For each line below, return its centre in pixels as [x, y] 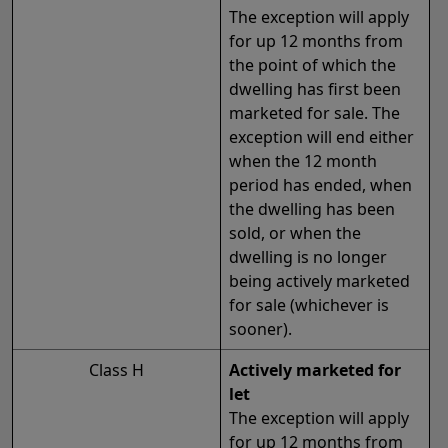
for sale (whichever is [309, 305]
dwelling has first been [315, 89]
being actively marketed [319, 281]
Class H [116, 370]
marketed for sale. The [314, 113]
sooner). [260, 329]
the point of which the [312, 65]
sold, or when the [295, 233]
